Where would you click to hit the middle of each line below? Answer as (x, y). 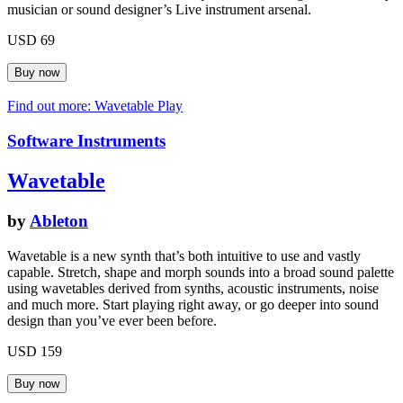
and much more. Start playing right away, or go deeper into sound (193, 304)
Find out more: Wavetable (82, 106)
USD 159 (35, 351)
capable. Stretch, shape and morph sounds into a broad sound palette (201, 272)
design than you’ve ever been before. (112, 320)
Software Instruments (86, 141)
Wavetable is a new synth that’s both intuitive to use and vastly (184, 255)
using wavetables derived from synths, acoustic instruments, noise (193, 288)
